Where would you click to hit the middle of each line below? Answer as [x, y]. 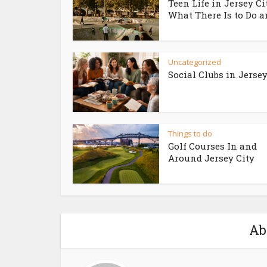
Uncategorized [195, 62]
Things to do [190, 133]
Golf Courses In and [212, 146]
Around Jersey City [211, 158]
